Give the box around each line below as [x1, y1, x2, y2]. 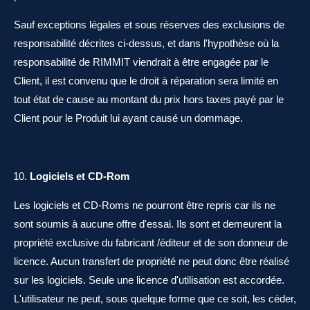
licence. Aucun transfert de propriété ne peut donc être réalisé [14, 255, 289, 267]
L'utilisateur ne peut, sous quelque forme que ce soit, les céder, [14, 293, 296, 304]
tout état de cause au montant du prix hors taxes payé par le [14, 93, 284, 105]
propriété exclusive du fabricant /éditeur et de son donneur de [14, 237, 288, 248]
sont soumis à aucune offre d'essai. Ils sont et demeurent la [14, 218, 282, 230]
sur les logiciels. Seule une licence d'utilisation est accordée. [14, 274, 284, 286]
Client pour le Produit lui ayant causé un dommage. [14, 112, 243, 124]
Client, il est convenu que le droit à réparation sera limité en [14, 75, 278, 86]
